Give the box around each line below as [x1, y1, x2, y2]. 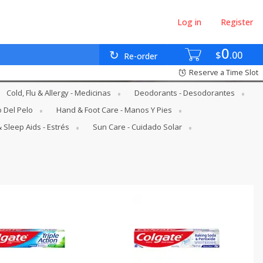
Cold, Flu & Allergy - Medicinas [6, 87, 111, 98]
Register [221, 16, 254, 28]
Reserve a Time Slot [189, 67, 258, 78]
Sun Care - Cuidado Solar [93, 122, 182, 132]
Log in [177, 16, 201, 28]
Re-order [124, 50, 158, 62]
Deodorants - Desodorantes [134, 87, 235, 98]
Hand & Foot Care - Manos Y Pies [56, 104, 172, 115]
